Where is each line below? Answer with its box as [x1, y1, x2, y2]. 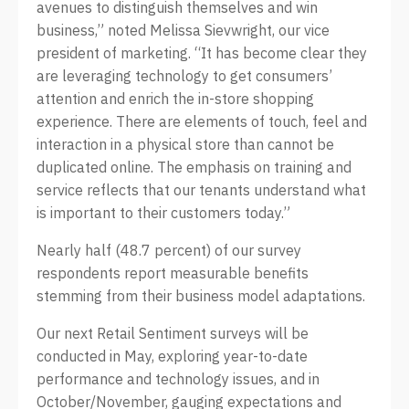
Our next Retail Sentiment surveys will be [37, 324, 309, 342]
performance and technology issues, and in [37, 370, 320, 388]
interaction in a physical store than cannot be [37, 135, 334, 153]
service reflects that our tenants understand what [37, 181, 366, 199]
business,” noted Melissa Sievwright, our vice [37, 21, 330, 39]
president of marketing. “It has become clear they [37, 44, 367, 62]
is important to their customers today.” [37, 204, 290, 222]
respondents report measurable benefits [37, 264, 309, 282]
